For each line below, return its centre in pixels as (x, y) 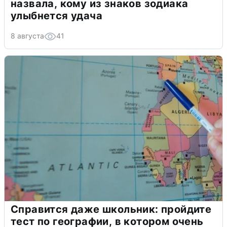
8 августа (27, 36)
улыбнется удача (56, 16)
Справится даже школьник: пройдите (111, 210)
